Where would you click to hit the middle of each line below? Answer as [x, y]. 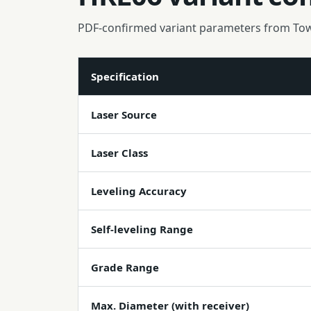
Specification [125, 76]
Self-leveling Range [142, 229]
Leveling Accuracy [139, 191]
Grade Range [125, 267]
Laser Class [119, 153]
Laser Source [124, 115]
